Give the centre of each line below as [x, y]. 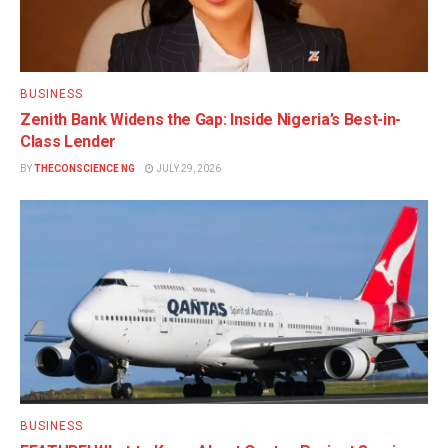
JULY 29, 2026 [187, 168]
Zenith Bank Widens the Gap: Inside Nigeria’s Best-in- [211, 119]
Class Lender [68, 141]
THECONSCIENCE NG [84, 168]
